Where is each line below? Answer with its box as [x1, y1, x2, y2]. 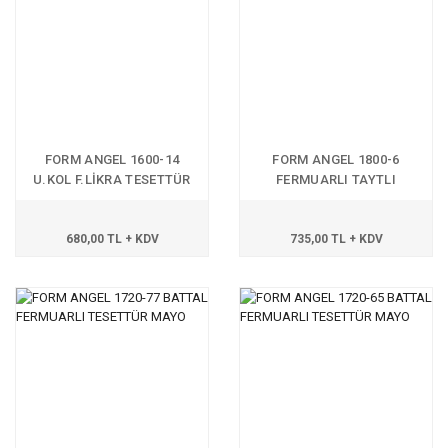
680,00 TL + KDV [65, 232, 159, 246]
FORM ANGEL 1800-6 [272, 152, 400, 167]
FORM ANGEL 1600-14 [44, 152, 180, 167]
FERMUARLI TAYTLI [276, 172, 396, 187]
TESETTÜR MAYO [283, 192, 389, 207]
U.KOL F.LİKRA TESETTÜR [33, 172, 191, 187]
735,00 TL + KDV [289, 232, 383, 246]
